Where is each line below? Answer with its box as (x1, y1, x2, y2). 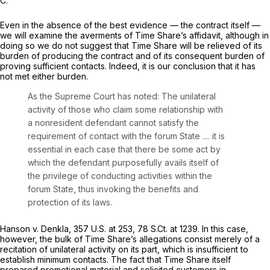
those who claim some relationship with (69, 104, 223, 115)
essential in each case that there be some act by (28, 143, 221, 154)
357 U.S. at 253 (74, 223, 133, 234)
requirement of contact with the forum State (28, 130, 202, 141)
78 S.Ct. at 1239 (137, 223, 198, 234)
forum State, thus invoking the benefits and (28, 183, 198, 194)
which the (28, 157, 68, 168)
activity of (28, 104, 69, 115)
